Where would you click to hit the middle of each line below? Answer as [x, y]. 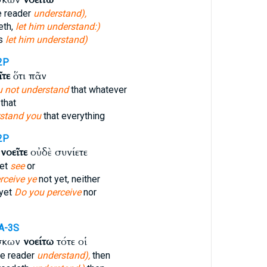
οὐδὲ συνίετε [57, 152]
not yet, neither [68, 179]
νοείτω [38, 242]
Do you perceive [47, 192]
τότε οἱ [70, 242]
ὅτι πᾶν [28, 76]
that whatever [97, 90]
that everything [73, 116]
